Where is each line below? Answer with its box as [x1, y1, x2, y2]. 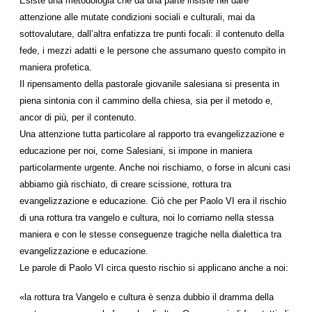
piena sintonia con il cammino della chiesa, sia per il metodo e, [19, 95, 273, 106]
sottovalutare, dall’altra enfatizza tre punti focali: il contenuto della [19, 29, 284, 39]
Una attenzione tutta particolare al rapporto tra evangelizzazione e [19, 129, 284, 139]
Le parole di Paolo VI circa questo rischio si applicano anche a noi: [19, 263, 288, 273]
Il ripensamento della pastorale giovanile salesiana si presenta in [19, 79, 279, 89]
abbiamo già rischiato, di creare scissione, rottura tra [19, 179, 231, 189]
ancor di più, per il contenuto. [19, 112, 136, 123]
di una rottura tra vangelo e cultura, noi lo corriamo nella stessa [19, 212, 274, 223]
